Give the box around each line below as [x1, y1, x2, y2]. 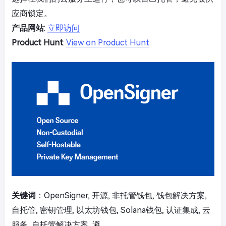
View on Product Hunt [66, 37, 149, 47]
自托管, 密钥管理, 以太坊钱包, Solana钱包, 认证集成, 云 [12, 205, 210, 215]
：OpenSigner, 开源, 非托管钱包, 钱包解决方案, [36, 190, 207, 200]
